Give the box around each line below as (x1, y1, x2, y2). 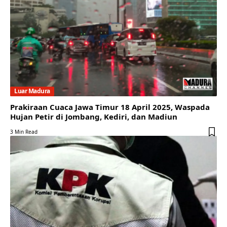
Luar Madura (14, 87, 50, 96)
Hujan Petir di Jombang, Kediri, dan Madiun (10, 111, 177, 122)
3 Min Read (10, 128, 37, 136)
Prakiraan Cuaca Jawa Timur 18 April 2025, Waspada (10, 102, 210, 112)
